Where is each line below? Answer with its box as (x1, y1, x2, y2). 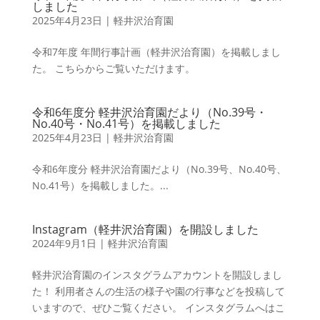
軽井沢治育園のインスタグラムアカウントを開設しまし (31, 268, 282, 281)
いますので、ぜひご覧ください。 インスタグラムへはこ (31, 301, 285, 314)
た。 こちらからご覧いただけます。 (31, 61, 195, 75)
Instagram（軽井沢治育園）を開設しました (31, 221, 259, 237)
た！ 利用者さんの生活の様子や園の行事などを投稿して (31, 284, 285, 298)
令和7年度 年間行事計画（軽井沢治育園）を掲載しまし (31, 45, 281, 59)
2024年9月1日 (31, 236, 96, 250)
